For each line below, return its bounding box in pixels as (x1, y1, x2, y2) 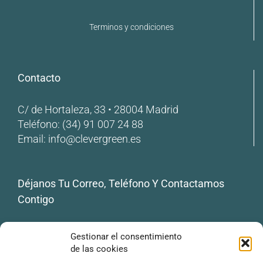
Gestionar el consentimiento (70, 231, 182, 242)
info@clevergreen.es (48, 132, 141, 145)
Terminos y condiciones (89, 22, 174, 32)
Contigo (18, 193, 54, 205)
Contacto (18, 71, 60, 84)
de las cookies (70, 244, 128, 254)
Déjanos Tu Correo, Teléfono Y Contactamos (18, 177, 224, 190)
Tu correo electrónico (18, 224, 114, 237)
